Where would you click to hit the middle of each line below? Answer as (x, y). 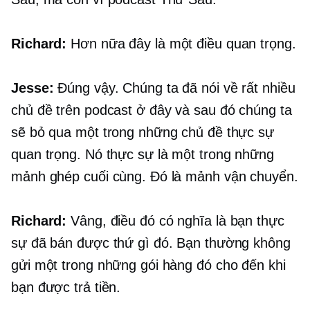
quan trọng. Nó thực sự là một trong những (143, 155)
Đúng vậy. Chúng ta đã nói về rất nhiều (174, 88)
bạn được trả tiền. (66, 288)
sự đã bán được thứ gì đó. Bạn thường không (151, 243)
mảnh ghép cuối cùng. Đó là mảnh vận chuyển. (155, 177)
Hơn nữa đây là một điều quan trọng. (181, 44)
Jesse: (33, 88)
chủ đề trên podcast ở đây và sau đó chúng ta (152, 110)
